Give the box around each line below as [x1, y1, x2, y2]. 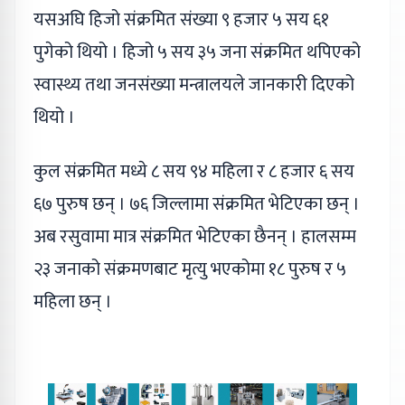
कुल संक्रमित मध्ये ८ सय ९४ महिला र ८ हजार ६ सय [33, 156, 354, 187]
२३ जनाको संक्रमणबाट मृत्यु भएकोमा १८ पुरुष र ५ [33, 254, 346, 285]
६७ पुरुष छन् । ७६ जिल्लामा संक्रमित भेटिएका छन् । [33, 189, 360, 220]
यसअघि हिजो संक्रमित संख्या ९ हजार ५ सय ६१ [33, 5, 329, 35]
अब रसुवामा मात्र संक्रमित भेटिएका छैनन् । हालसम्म [33, 221, 356, 252]
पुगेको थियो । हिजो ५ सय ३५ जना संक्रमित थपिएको [33, 37, 361, 68]
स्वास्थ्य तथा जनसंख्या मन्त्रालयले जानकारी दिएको [33, 70, 354, 100]
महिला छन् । [33, 287, 112, 317]
